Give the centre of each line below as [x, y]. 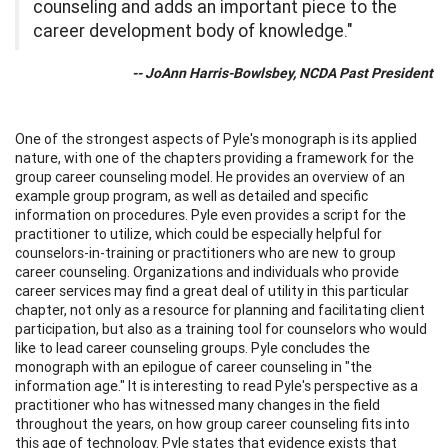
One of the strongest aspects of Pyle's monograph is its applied [216, 138]
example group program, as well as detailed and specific [191, 195]
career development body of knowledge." [194, 30]
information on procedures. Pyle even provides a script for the [210, 214]
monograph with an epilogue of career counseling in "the [193, 366]
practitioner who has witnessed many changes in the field [197, 404]
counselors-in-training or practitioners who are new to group [205, 252]
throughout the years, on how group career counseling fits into [212, 423]
